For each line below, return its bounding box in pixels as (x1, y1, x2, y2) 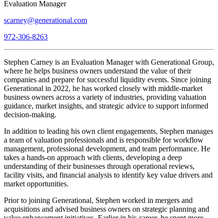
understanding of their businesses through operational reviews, (4, 162, 195, 171)
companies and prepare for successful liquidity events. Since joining (4, 75, 211, 84)
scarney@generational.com (4, 16, 87, 25)
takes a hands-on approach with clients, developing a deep (4, 153, 182, 162)
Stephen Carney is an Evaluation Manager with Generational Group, (4, 58, 214, 67)
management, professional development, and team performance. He (4, 145, 210, 153)
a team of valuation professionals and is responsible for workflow (4, 136, 203, 145)
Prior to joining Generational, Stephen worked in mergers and (4, 196, 193, 205)
